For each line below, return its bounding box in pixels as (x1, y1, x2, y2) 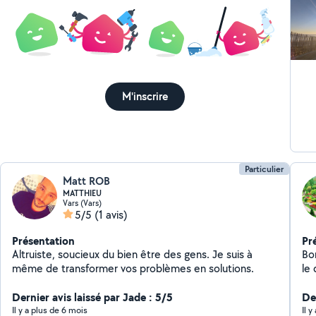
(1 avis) (95, 207, 128, 222)
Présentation (12, 233, 75, 248)
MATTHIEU (63, 188, 102, 199)
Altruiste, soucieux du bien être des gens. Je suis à (12, 247, 253, 262)
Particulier (244, 163, 284, 175)
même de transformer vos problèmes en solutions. (12, 261, 255, 276)
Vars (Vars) (63, 197, 102, 208)
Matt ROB (63, 174, 111, 188)
